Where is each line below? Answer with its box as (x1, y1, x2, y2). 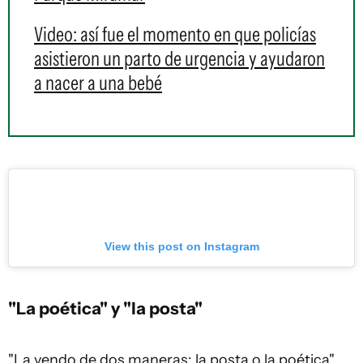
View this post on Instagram (104, 240, 259, 253)
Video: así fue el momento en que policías (34, 22, 316, 46)
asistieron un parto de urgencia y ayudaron (34, 46, 325, 70)
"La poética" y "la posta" (8, 297, 203, 318)
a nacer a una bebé (34, 70, 162, 95)
